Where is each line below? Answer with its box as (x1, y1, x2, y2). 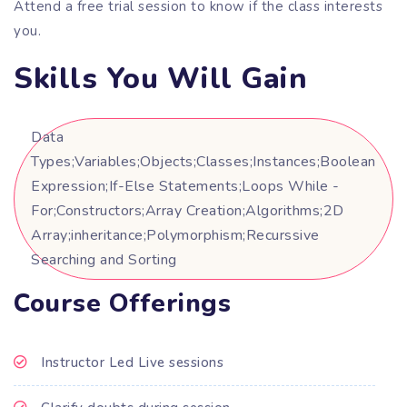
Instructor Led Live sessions (41, 352, 223, 372)
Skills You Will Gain (14, 59, 307, 99)
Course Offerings (14, 285, 231, 321)
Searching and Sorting (31, 249, 177, 270)
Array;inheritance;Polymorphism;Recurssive (31, 224, 320, 245)
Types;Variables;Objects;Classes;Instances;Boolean (31, 151, 376, 172)
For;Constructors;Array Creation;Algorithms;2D (31, 200, 344, 221)
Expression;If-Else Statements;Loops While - (31, 175, 340, 196)
